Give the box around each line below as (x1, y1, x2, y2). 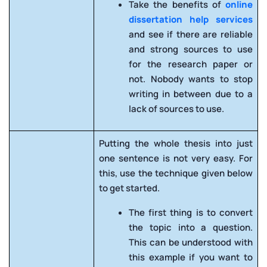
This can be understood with (129, 235, 253, 249)
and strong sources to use (129, 42, 253, 55)
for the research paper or (129, 57, 253, 70)
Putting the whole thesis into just (99, 136, 253, 150)
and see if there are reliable (129, 27, 253, 41)
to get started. (99, 181, 160, 194)
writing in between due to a (129, 87, 253, 100)
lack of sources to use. (129, 102, 224, 115)
